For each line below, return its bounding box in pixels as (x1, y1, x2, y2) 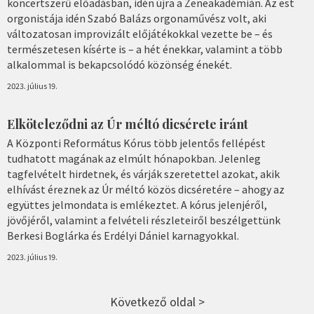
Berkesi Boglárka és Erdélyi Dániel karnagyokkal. (7, 228, 239, 243)
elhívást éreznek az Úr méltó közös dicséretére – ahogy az (7, 182, 285, 196)
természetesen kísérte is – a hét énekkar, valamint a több (7, 42, 282, 56)
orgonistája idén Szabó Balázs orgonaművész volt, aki (7, 11, 266, 25)
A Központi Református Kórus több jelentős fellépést (7, 135, 266, 150)
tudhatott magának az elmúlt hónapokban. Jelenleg (7, 151, 261, 165)
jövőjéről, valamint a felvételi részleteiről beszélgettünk (7, 212, 280, 227)
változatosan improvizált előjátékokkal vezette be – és (7, 27, 273, 41)
